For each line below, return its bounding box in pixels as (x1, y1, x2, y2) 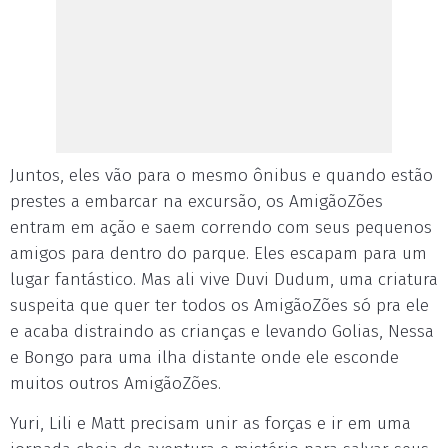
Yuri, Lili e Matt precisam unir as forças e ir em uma (10, 413, 411, 434)
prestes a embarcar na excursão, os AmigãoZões (10, 191, 383, 212)
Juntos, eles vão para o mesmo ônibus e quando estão (10, 165, 433, 186)
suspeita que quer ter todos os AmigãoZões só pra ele (10, 295, 429, 316)
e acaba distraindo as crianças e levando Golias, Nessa (10, 321, 434, 342)
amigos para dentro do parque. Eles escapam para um (10, 243, 427, 264)
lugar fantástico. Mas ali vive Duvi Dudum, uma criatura (10, 269, 438, 290)
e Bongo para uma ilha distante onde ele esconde (10, 347, 399, 368)
